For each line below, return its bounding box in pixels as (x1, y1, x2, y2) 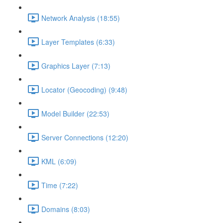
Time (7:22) (41, 180, 78, 190)
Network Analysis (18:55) (41, 12, 120, 23)
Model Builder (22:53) (41, 108, 110, 118)
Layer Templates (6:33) (41, 36, 115, 47)
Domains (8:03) (41, 204, 90, 214)
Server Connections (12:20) (41, 132, 128, 142)
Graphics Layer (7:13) (41, 60, 111, 71)
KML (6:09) (41, 156, 77, 166)
